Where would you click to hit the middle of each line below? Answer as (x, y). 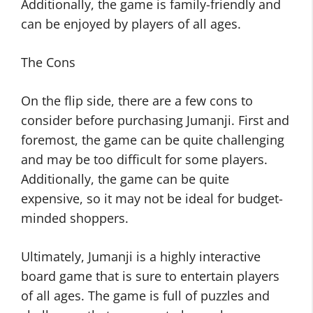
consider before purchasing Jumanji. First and (155, 121)
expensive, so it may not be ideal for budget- (152, 199)
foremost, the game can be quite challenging (153, 140)
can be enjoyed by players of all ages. (131, 24)
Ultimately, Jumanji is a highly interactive (141, 257)
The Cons (48, 63)
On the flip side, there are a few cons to (137, 101)
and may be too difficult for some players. (144, 160)
